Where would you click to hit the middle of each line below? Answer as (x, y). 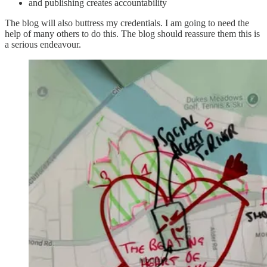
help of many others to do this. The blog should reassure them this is (132, 34)
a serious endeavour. (43, 45)
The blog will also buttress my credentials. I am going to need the (127, 23)
